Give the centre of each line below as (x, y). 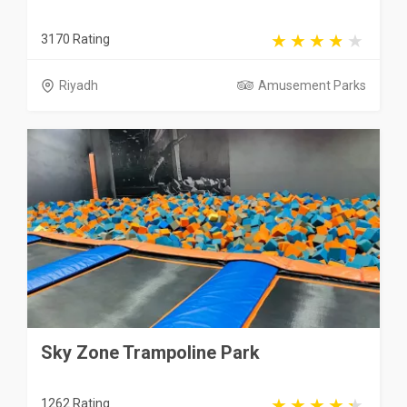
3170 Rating (75, 40)
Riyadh (79, 86)
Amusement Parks (312, 86)
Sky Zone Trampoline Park (150, 352)
